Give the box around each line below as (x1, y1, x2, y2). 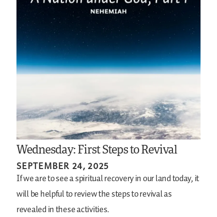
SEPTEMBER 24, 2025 (16, 160, 109, 171)
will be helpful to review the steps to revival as (16, 187, 172, 201)
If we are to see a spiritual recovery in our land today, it (16, 172, 200, 186)
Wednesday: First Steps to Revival (16, 141, 178, 157)
